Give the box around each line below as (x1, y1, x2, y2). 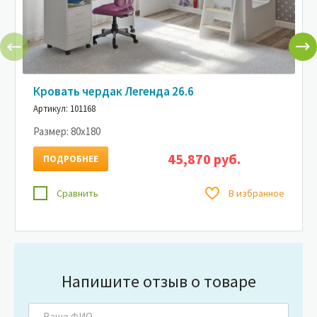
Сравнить (54, 186, 98, 200)
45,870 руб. (168, 149, 241, 168)
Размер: (33, 124, 69, 138)
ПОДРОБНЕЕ (43, 153, 98, 166)
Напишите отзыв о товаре (61, 270, 256, 292)
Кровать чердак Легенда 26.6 (33, 83, 194, 99)
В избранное (226, 186, 285, 200)
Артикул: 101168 (33, 102, 96, 115)
